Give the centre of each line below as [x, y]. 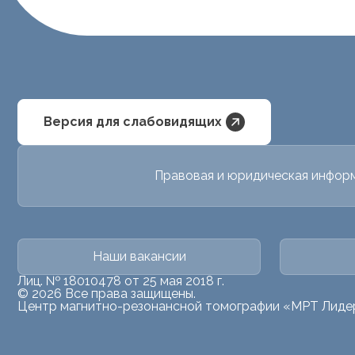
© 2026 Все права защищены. [107, 293]
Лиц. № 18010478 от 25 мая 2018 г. [121, 281]
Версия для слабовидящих [133, 122]
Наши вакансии [139, 256]
